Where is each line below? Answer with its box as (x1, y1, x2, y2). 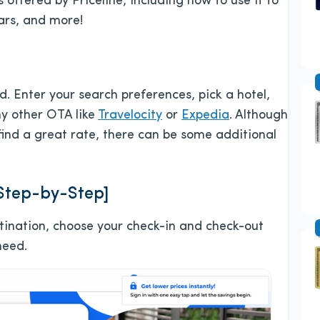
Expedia (181, 109, 229, 122)
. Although (229, 109, 288, 122)
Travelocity (98, 109, 162, 122)
